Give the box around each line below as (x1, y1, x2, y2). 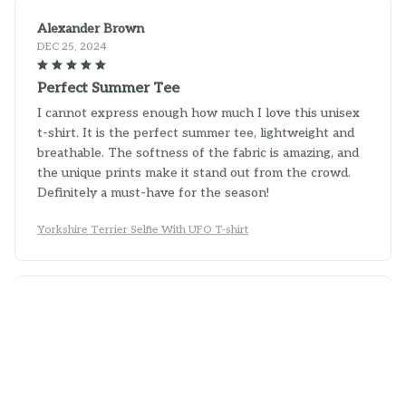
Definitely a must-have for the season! (37, 179, 269, 196)
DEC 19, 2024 (37, 314, 108, 328)
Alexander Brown (37, 15, 144, 32)
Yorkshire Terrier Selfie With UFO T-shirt (37, 217, 248, 232)
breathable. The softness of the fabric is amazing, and (37, 140, 359, 156)
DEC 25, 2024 (37, 34, 107, 49)
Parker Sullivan (37, 295, 128, 311)
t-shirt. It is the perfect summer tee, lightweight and (37, 120, 354, 136)
